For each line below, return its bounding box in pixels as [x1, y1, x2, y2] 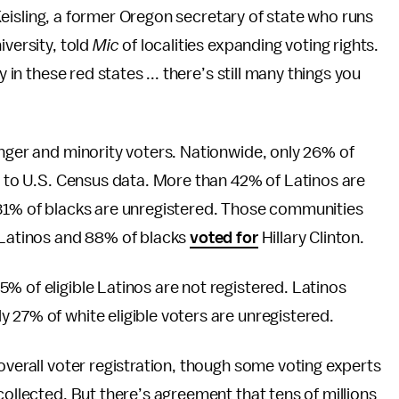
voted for [190, 229, 258, 247]
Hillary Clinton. [257, 229, 364, 247]
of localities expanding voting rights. [122, 37, 379, 54]
